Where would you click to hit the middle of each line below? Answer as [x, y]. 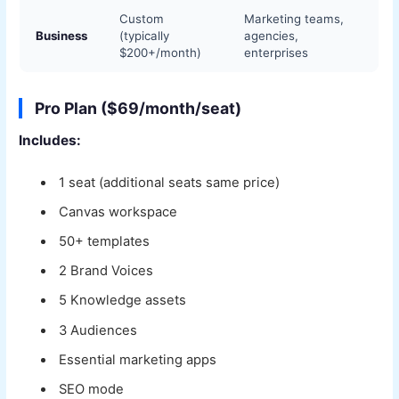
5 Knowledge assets [123, 301]
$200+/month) [161, 53]
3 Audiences [98, 330]
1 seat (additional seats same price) [170, 182]
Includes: [50, 141]
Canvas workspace [118, 212]
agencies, [272, 36]
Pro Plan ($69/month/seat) [138, 109]
